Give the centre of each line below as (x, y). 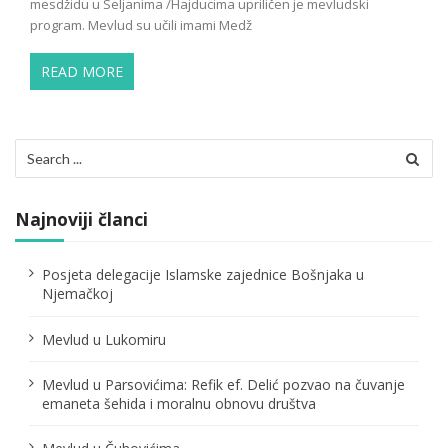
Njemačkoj (77, 294)
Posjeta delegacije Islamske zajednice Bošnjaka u (202, 275)
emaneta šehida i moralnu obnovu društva (178, 403)
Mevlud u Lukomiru (103, 339)
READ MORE (82, 72)
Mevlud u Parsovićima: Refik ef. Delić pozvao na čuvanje (223, 384)
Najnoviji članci (81, 219)
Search (36, 148)
